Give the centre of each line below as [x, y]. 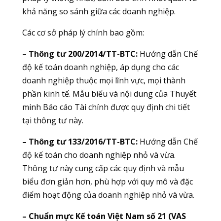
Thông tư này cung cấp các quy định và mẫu [103, 168]
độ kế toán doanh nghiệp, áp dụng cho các [100, 67]
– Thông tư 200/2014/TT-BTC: [80, 54]
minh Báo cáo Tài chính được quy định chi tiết [106, 107]
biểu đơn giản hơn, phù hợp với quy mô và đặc [107, 181]
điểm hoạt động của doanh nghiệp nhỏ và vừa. [108, 195]
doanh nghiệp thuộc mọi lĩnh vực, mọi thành [104, 80]
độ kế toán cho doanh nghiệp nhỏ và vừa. [99, 155]
